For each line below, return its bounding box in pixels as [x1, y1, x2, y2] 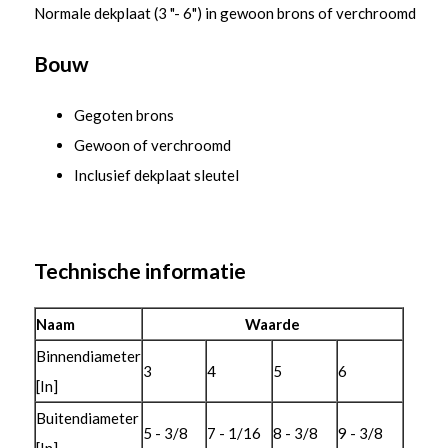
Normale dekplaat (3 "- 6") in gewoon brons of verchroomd [33, 4, 416, 22]
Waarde [244, 315, 300, 333]
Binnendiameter [35, 347, 141, 365]
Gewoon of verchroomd [73, 136, 231, 154]
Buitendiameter [35, 409, 139, 427]
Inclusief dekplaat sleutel [73, 166, 239, 184]
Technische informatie [33, 258, 246, 283]
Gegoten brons [73, 106, 174, 124]
